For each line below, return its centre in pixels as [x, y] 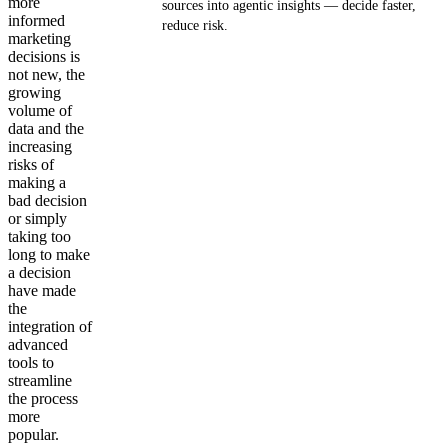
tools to [31, 362]
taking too [39, 236]
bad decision [47, 200]
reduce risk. [195, 25]
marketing [39, 38]
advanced [38, 344]
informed [36, 20]
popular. [33, 434]
